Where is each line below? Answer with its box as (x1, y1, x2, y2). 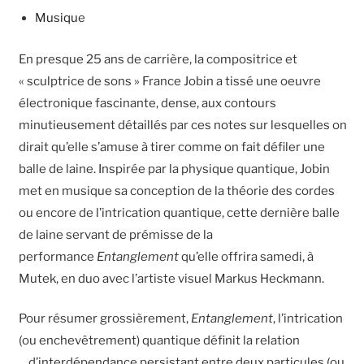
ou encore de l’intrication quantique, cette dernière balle (19, 205, 340, 220)
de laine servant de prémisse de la (19, 227, 214, 242)
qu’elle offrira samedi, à (179, 249, 314, 264)
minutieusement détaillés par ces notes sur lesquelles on (19, 117, 348, 132)
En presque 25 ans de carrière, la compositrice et (19, 51, 298, 67)
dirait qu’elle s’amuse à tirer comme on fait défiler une (19, 139, 326, 154)
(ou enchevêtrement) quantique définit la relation (19, 333, 301, 349)
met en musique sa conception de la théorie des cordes (19, 183, 336, 198)
